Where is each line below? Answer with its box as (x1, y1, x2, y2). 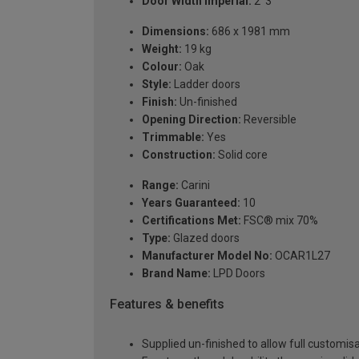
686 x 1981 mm (209, 24, 290, 38)
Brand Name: (142, 266, 211, 280)
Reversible (241, 112, 296, 126)
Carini (179, 178, 210, 192)
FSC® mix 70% (241, 213, 318, 227)
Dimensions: (142, 24, 209, 38)
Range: (142, 178, 179, 192)
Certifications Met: (142, 213, 241, 227)
